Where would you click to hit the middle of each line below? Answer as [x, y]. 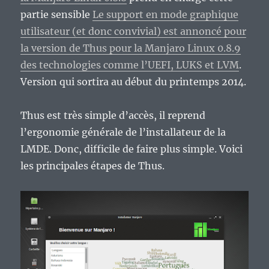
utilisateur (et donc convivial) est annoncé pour [134, 32]
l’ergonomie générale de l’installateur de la [123, 132]
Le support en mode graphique [166, 15]
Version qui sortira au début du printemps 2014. [134, 82]
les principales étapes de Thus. [93, 166]
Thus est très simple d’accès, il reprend [113, 116]
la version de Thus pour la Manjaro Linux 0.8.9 [131, 48]
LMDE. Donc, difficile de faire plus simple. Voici [132, 149]
